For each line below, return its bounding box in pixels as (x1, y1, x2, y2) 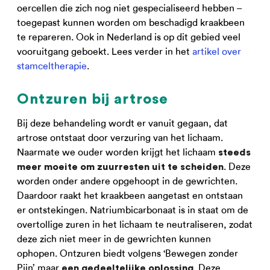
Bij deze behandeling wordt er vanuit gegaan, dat (17, 118, 228, 129)
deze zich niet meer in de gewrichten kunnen (17, 233, 211, 245)
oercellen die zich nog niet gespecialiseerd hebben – (17, 2, 242, 14)
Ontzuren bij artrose (17, 92, 168, 107)
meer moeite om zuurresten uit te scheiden (17, 162, 224, 172)
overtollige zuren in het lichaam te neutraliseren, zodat (17, 219, 253, 230)
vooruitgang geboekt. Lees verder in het (17, 46, 192, 57)
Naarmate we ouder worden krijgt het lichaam (17, 146, 218, 158)
